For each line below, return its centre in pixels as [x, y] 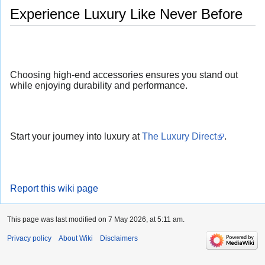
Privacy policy [29, 239]
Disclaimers [119, 239]
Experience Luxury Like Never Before [126, 14]
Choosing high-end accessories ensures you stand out [124, 75]
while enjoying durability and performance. [99, 85]
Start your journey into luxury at [76, 137]
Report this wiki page [54, 189]
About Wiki [76, 239]
